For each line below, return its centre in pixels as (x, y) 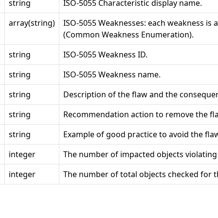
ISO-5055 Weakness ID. (105, 54)
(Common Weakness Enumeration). (128, 35)
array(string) (32, 23)
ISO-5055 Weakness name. (112, 74)
